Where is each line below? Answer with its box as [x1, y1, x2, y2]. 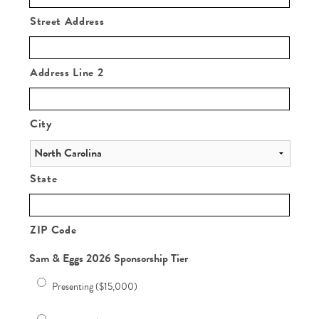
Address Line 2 [30, 63, 104, 81]
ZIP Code [30, 221, 77, 239]
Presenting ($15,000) [52, 278, 138, 294]
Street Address [30, 12, 105, 30]
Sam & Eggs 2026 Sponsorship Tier [29, 249, 188, 267]
